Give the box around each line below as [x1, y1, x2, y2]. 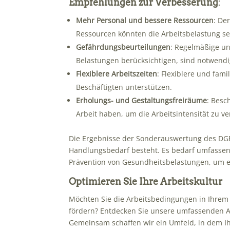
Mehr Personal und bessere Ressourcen [76, 15, 214, 25]
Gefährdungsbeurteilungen [76, 42, 171, 52]
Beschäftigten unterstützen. [76, 82, 172, 92]
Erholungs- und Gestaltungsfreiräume [76, 95, 207, 105]
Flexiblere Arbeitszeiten [76, 68, 158, 79]
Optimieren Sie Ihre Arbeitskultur [69, 176, 223, 187]
